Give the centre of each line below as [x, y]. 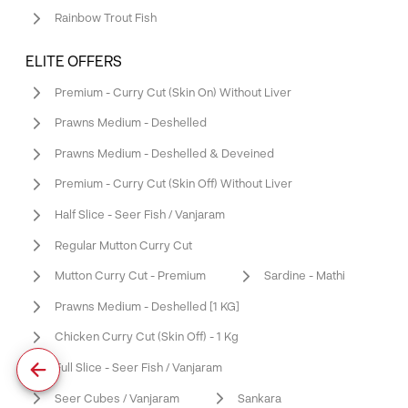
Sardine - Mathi [305, 275]
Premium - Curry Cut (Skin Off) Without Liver [173, 184]
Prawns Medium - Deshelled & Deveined [164, 153]
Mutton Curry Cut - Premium [130, 275]
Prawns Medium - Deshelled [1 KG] [147, 306]
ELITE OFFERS [74, 61]
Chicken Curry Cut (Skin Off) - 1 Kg [147, 337]
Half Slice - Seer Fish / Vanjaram [140, 214]
